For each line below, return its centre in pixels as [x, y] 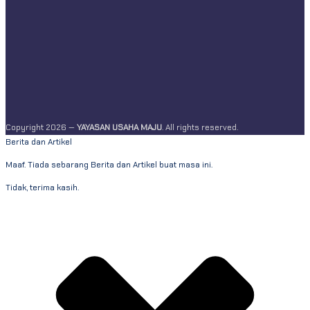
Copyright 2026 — [41, 127]
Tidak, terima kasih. [42, 187]
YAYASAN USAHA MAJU [119, 127]
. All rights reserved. [200, 127]
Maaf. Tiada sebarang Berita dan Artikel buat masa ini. [109, 164]
